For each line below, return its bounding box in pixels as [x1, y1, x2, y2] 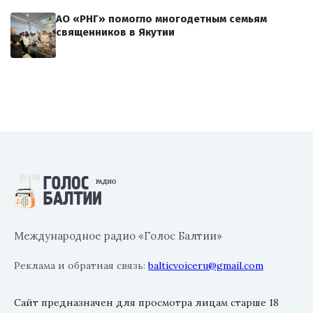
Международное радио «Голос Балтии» [14, 229, 222, 243]
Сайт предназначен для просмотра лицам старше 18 [14, 296, 279, 310]
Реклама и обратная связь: [14, 259, 148, 272]
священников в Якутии [56, 26, 175, 39]
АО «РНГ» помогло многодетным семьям [56, 13, 267, 26]
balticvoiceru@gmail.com [148, 259, 263, 272]
